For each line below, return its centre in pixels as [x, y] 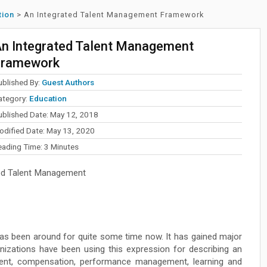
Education [48, 98]
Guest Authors [68, 82]
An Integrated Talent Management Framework [114, 15]
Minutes [64, 147]
